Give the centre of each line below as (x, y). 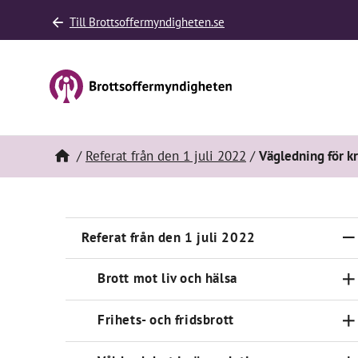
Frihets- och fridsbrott (166, 320)
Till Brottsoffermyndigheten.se (147, 22)
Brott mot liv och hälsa (167, 278)
